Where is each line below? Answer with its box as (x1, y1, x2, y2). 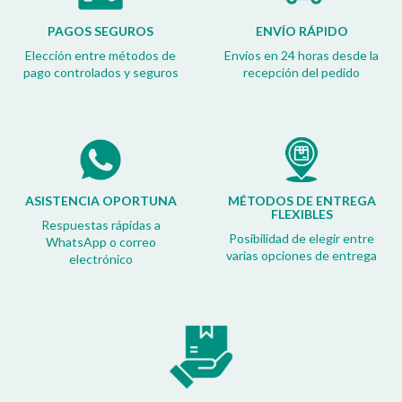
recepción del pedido (243, 65, 360, 81)
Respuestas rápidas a (40, 216, 161, 232)
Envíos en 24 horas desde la (224, 48, 379, 64)
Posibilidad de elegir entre (229, 230, 374, 246)
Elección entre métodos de (25, 48, 176, 64)
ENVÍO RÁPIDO (255, 23, 348, 39)
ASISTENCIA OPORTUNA (24, 192, 177, 208)
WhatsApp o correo (45, 233, 156, 249)
